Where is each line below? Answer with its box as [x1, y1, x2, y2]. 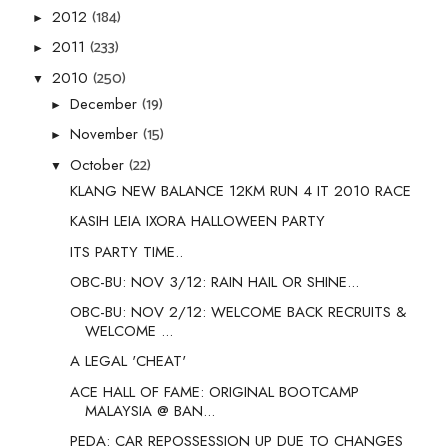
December [70, 93, 142, 116]
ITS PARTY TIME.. [69, 240, 183, 263]
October [70, 153, 129, 176]
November [70, 123, 143, 146]
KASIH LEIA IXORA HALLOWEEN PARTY [69, 210, 325, 233]
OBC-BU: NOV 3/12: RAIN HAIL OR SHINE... [69, 270, 359, 293]
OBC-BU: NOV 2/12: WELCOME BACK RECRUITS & [69, 301, 406, 324]
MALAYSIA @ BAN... [84, 399, 215, 422]
